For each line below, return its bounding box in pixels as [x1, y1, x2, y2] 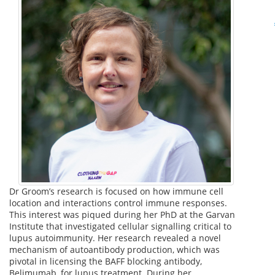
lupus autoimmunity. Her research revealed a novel [9, 231, 221, 244]
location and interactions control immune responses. [9, 196, 227, 209]
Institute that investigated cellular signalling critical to [9, 220, 231, 232]
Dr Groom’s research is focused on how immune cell [9, 185, 223, 197]
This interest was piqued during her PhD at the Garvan [9, 208, 235, 220]
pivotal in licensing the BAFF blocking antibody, [9, 255, 202, 267]
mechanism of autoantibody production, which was [9, 243, 220, 255]
